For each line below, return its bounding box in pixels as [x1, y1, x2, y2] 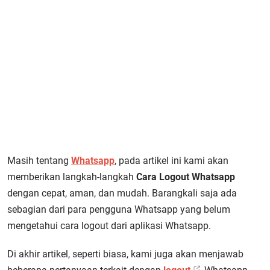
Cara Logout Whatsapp [136, 171, 235, 183]
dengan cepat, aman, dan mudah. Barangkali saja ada [7, 187, 237, 199]
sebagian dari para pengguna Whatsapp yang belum [7, 204, 230, 215]
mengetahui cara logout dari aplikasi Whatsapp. [7, 220, 211, 231]
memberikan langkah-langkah [7, 171, 136, 183]
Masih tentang [7, 155, 71, 166]
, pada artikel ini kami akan [115, 155, 228, 166]
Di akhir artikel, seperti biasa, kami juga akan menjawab [7, 248, 243, 260]
